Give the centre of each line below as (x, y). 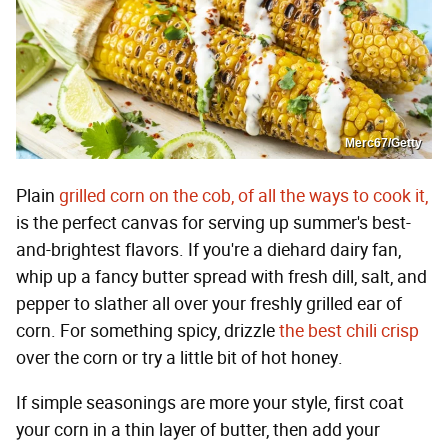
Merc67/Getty (383, 143)
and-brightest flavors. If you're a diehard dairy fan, (208, 250)
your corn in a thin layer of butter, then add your (198, 430)
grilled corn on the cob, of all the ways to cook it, (243, 196)
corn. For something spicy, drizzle (147, 331)
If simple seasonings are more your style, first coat (210, 403)
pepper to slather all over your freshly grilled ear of (209, 304)
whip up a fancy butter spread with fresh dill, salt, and (221, 277)
